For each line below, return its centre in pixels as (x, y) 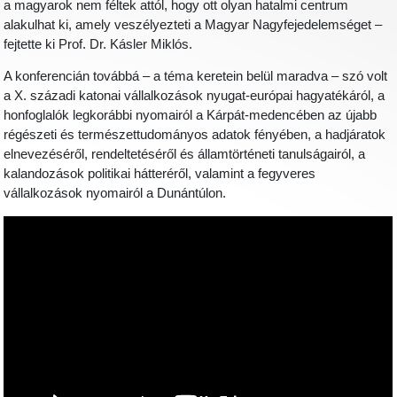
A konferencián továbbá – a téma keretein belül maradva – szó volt (196, 77)
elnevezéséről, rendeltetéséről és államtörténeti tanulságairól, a (185, 155)
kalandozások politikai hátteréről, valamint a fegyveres (160, 174)
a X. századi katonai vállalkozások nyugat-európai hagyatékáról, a (195, 96)
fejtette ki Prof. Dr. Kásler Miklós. (98, 44)
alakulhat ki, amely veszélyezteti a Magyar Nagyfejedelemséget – (193, 24)
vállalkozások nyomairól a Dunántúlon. (115, 194)
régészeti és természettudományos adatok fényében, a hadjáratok (195, 135)
